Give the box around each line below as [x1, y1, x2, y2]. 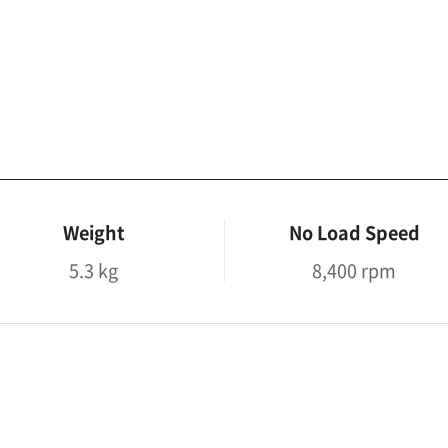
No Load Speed [288, 218, 420, 246]
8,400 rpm [312, 256, 397, 284]
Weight [62, 218, 125, 246]
